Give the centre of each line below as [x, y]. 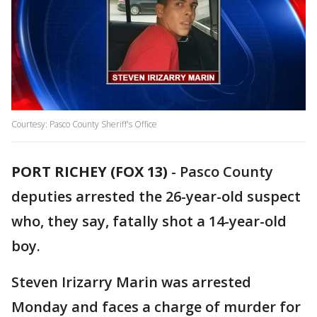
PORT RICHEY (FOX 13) [90, 172]
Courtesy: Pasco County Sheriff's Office [84, 125]
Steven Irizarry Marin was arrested [131, 282]
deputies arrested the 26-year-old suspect [156, 197]
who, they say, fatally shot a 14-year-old [149, 221]
